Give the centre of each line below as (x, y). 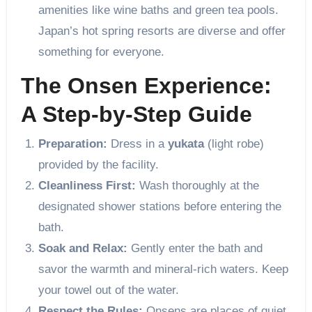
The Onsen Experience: (146, 86)
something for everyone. (102, 52)
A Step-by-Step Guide (136, 115)
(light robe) (234, 143)
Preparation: (73, 143)
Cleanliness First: (87, 185)
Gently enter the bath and (195, 248)
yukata (186, 143)
